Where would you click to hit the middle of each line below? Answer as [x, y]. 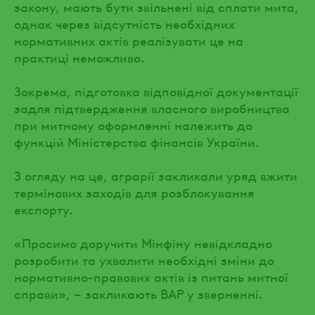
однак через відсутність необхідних [124, 22]
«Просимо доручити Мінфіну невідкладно [143, 242]
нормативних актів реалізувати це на [129, 39]
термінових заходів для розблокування [134, 191]
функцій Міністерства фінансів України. [136, 141]
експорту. [43, 208]
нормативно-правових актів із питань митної [151, 276]
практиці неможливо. [79, 56]
